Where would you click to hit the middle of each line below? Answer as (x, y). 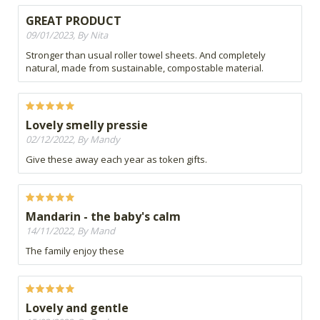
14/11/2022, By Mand (70, 231)
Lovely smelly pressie (87, 125)
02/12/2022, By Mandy (73, 140)
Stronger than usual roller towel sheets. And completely (146, 55)
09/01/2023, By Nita (67, 35)
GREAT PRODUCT (74, 21)
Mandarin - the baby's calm (103, 217)
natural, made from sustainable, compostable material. (145, 68)
